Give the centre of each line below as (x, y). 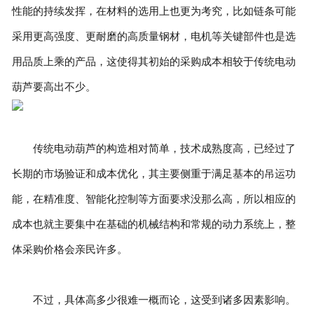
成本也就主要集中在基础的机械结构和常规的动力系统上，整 (153, 224)
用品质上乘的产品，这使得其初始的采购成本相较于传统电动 (153, 61)
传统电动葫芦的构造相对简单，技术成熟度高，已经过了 (153, 148)
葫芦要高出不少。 (54, 86)
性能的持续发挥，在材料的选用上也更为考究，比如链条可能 (153, 11)
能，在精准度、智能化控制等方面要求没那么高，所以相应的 (153, 198)
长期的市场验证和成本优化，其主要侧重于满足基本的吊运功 (153, 173)
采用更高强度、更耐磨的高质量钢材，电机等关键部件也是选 (153, 36)
